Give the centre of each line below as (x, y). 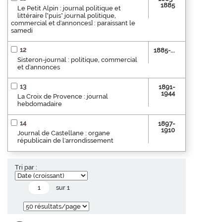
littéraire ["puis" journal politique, (67, 15)
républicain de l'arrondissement (65, 140)
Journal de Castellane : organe (64, 133)
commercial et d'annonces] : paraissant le (73, 23)
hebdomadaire (40, 104)
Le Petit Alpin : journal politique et (69, 8)
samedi (22, 30)
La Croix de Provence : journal (63, 96)
